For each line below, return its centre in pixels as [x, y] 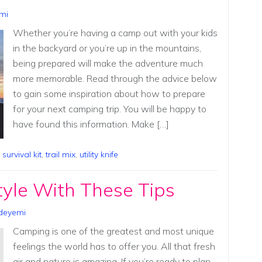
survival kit [22, 154]
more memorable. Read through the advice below [115, 79]
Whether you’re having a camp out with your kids [115, 33]
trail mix [61, 154]
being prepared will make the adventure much [108, 63]
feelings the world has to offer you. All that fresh [114, 246]
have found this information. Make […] [91, 124]
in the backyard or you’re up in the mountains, [107, 48]
